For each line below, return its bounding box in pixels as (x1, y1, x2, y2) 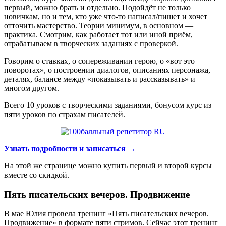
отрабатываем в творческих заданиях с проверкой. (4, 39, 178, 48)
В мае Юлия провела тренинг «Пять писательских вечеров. (4, 209, 209, 218)
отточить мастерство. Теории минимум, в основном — (4, 21, 193, 30)
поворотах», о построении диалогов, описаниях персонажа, (4, 65, 210, 74)
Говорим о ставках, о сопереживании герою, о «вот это (4, 56, 195, 65)
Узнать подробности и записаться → (4, 144, 136, 153)
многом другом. (4, 83, 59, 92)
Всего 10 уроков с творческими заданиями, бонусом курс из (4, 100, 211, 109)
